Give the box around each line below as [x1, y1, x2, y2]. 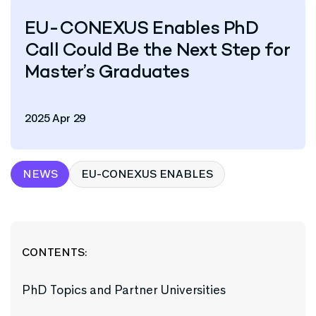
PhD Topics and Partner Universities [22, 281, 229, 298]
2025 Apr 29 [25, 111, 86, 125]
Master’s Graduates [25, 63, 189, 83]
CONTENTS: [22, 245, 87, 259]
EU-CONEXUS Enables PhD [25, 19, 258, 39]
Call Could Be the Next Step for [25, 41, 290, 61]
